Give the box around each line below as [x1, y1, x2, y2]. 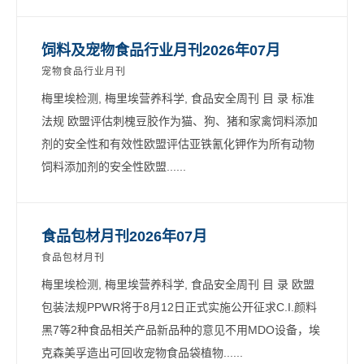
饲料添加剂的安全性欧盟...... [41, 159, 186, 173]
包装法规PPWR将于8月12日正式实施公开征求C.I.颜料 [41, 300, 317, 314]
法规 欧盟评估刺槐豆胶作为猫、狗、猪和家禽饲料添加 [41, 114, 318, 128]
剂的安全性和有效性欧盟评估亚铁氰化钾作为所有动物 [41, 136, 314, 150]
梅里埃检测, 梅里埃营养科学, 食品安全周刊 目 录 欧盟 [41, 277, 314, 291]
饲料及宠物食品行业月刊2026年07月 [41, 41, 280, 58]
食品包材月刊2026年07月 [41, 227, 207, 245]
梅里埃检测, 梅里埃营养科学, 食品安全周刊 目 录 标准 [41, 91, 314, 105]
